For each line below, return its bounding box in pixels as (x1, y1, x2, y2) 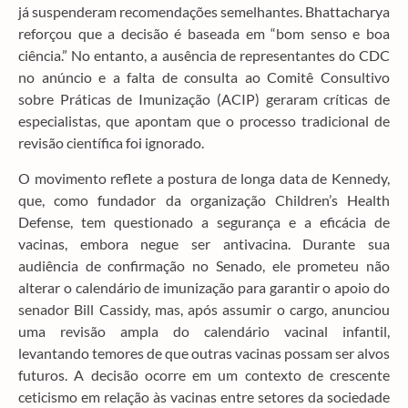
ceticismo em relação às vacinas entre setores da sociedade (18, 387, 390, 405)
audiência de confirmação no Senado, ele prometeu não (18, 256, 390, 274)
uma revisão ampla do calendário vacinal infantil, (18, 321, 390, 340)
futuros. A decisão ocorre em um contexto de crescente (18, 365, 390, 383)
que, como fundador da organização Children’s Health (18, 190, 390, 209)
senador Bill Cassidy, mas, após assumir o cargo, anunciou (18, 300, 390, 318)
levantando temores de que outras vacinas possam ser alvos (18, 343, 390, 362)
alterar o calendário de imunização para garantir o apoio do (18, 278, 390, 296)
